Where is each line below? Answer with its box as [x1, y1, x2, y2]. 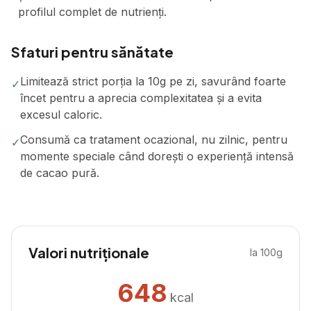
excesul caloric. [20, 108, 102, 121]
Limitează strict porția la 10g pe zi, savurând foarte [20, 74, 286, 88]
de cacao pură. [20, 166, 99, 180]
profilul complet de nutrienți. [18, 5, 167, 19]
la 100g [250, 246, 283, 258]
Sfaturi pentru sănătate [11, 43, 174, 60]
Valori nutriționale [28, 244, 149, 261]
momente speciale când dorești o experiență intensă [20, 149, 294, 163]
